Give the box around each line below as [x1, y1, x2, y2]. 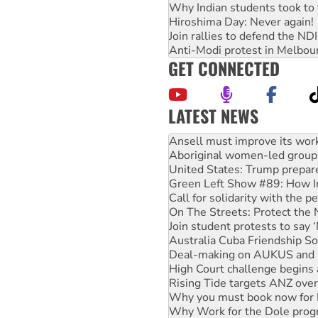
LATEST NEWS [168, 102, 258, 128]
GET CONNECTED [168, 55, 280, 81]
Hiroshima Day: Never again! [169, 13, 314, 30]
